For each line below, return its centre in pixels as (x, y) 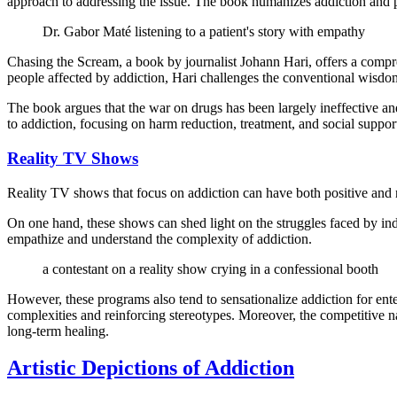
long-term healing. (58, 331)
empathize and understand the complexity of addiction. (160, 238)
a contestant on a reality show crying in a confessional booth (210, 269)
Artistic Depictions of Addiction (151, 368)
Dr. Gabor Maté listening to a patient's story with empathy (204, 32)
